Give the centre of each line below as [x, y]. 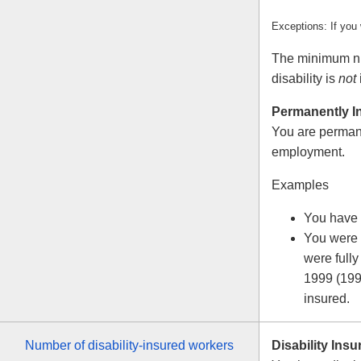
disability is [305, 79]
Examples [300, 185]
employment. [308, 152]
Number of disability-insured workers [129, 346]
